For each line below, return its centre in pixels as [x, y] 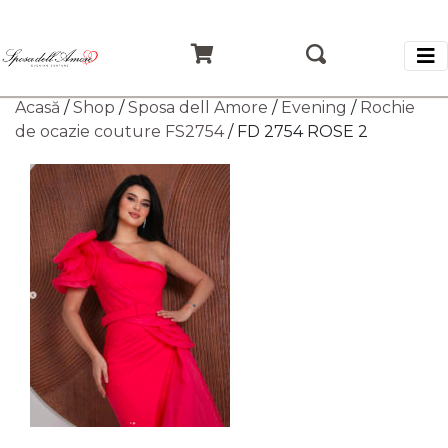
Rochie [387, 107]
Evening [314, 107]
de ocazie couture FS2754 [119, 131]
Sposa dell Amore [198, 107]
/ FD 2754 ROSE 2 [296, 131]
